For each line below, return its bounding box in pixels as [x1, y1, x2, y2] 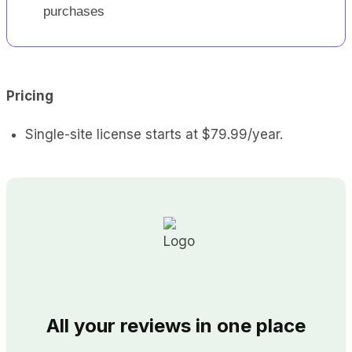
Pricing [6, 87, 53, 104]
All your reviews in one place [46, 313, 306, 337]
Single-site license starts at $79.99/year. [25, 126, 283, 142]
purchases [43, 3, 104, 19]
